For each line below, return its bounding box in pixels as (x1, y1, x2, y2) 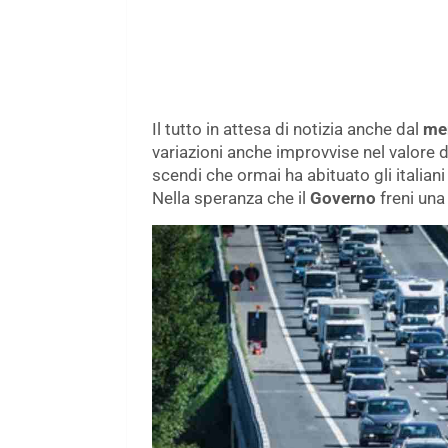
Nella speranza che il (152, 188, 310, 209)
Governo (310, 188, 376, 209)
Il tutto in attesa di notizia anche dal (152, 119, 423, 140)
